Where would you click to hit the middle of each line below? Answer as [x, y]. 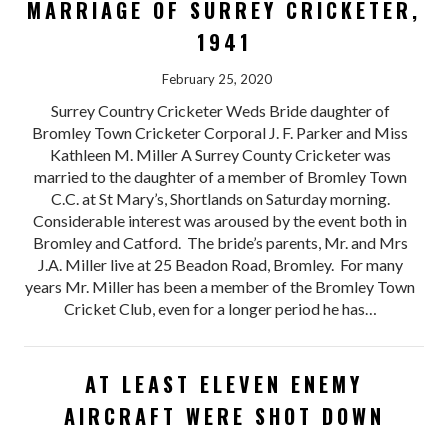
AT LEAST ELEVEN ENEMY [224, 384]
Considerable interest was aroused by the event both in [220, 221]
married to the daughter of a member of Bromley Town [220, 177]
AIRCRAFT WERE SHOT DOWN [224, 416]
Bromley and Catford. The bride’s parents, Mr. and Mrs [220, 243]
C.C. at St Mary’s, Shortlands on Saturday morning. [220, 199]
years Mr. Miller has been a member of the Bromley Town [220, 287]
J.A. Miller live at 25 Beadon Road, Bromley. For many [220, 265]
